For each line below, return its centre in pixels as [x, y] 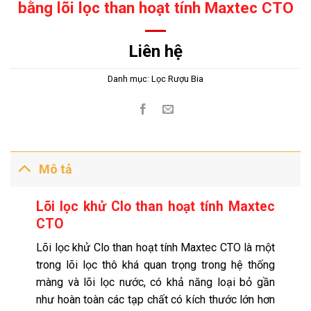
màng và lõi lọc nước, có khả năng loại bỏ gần [155, 283]
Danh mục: [129, 78]
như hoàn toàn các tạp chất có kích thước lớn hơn [155, 300]
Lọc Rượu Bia [177, 78]
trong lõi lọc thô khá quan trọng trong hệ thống [155, 265]
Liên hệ [155, 51]
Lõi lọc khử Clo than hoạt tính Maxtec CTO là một [155, 248]
